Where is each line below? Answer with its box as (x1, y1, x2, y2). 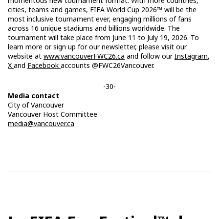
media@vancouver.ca (8, 118, 74, 128)
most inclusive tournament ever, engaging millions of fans (8, 14, 192, 23)
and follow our (125, 51, 175, 61)
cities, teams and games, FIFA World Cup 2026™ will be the (8, 4, 197, 14)
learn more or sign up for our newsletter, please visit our (8, 42, 187, 51)
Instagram (175, 51, 208, 61)
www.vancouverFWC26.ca (44, 51, 125, 61)
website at (8, 51, 44, 61)
